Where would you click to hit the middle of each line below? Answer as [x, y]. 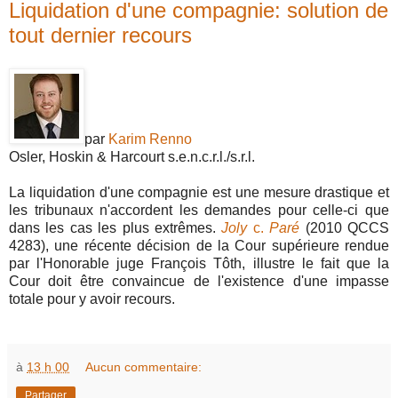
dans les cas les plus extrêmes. [115, 228]
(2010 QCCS [345, 228]
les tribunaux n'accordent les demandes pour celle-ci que [199, 211]
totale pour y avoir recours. [92, 299]
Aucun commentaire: [144, 367]
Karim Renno [150, 139]
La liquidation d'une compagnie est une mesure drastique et [199, 193]
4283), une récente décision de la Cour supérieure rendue [199, 246]
